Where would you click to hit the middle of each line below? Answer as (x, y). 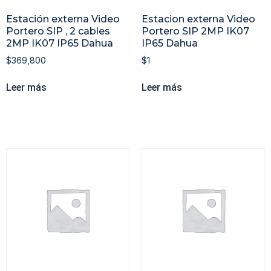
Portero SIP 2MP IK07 (195, 31)
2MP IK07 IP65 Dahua (60, 44)
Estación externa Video (63, 19)
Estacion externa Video (198, 19)
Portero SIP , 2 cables (58, 31)
